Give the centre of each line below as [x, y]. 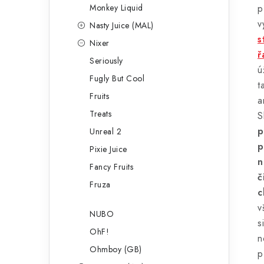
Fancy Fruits [111, 167]
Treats [100, 114]
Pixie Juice [108, 149]
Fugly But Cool [117, 78]
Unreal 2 [105, 131]
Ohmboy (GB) [116, 249]
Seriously [106, 61]
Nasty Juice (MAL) [122, 25]
